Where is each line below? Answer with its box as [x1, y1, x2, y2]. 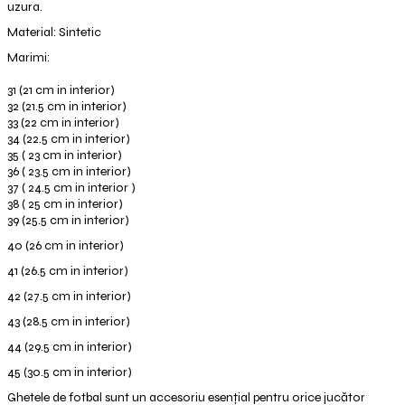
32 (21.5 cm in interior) [6, 99, 127, 114]
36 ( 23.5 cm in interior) [6, 164, 131, 179]
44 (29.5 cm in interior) [6, 339, 132, 354]
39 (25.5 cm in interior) [6, 212, 129, 228]
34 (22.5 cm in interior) [6, 131, 130, 146]
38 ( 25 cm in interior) [6, 196, 123, 212]
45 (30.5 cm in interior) [6, 364, 132, 380]
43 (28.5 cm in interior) [6, 314, 130, 329]
